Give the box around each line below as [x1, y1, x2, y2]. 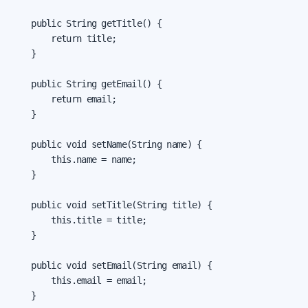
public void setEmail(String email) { [11, 259, 212, 271]
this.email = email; [11, 274, 147, 286]
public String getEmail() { [11, 78, 162, 89]
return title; [11, 32, 117, 44]
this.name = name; [11, 153, 137, 165]
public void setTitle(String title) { [11, 199, 212, 210]
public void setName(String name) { [11, 138, 202, 150]
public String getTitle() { [11, 17, 162, 29]
